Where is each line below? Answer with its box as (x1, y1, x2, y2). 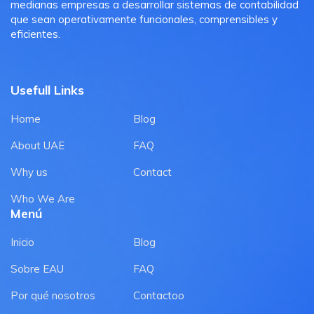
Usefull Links (11, 81, 84, 98)
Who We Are (11, 191, 75, 205)
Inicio (11, 235, 34, 249)
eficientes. (11, 27, 60, 41)
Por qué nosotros (11, 288, 95, 302)
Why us (11, 165, 48, 179)
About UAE (11, 138, 64, 152)
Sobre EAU (11, 261, 64, 275)
